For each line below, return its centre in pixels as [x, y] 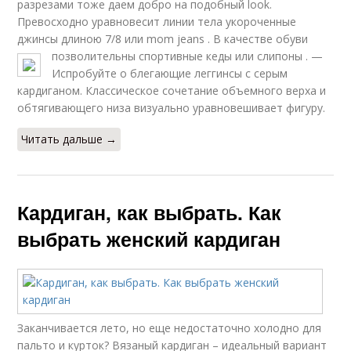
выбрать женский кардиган [149, 239]
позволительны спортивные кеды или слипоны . [182, 56]
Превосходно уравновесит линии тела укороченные [157, 22]
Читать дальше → [69, 139]
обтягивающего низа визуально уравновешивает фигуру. [172, 108]
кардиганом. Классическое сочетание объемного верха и [172, 90]
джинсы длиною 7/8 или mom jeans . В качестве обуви [163, 39]
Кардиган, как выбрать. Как [150, 212]
